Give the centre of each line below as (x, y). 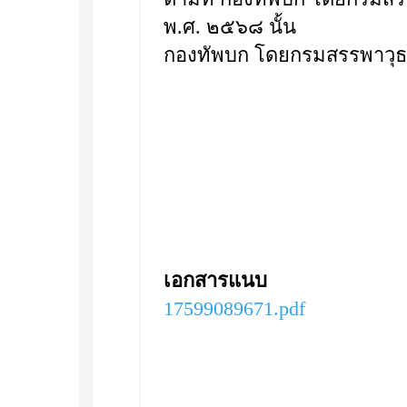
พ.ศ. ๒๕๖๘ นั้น (230, 27)
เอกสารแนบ (215, 280)
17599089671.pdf (234, 308)
